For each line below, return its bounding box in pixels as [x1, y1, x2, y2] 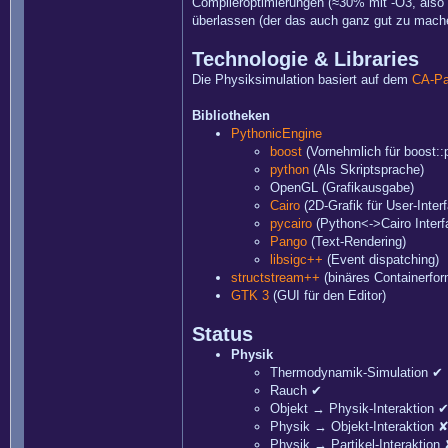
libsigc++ [270, 252, 323, 267]
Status [192, 323, 253, 345]
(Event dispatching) [323, 252, 439, 267]
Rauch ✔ [270, 383, 322, 398]
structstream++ [231, 270, 320, 285]
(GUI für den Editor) [269, 288, 386, 303]
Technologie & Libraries [192, 48, 419, 70]
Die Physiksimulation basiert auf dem [192, 72, 412, 87]
